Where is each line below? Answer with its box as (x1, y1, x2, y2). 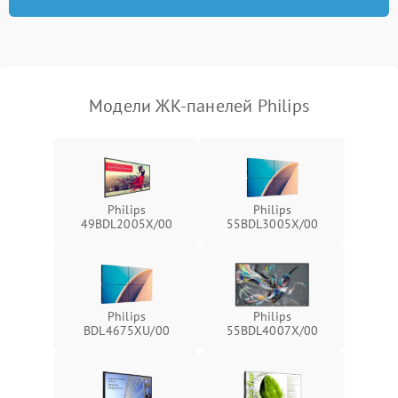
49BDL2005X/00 (80, 216, 173, 233)
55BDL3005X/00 (226, 216, 319, 233)
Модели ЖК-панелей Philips (89, 94, 309, 118)
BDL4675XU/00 (84, 322, 170, 339)
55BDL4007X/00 (226, 322, 319, 339)
